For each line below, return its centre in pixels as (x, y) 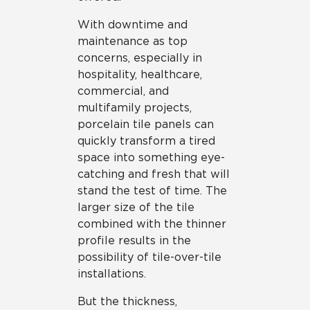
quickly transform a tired (146, 141)
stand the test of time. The (152, 191)
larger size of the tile (136, 207)
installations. (112, 274)
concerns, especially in (140, 58)
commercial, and (123, 91)
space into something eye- (151, 157)
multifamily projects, (135, 108)
